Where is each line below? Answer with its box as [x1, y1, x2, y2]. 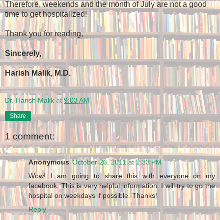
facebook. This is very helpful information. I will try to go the [28, 181, 215, 190]
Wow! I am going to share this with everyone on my [28, 171, 215, 180]
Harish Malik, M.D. [5, 69, 71, 78]
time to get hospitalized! [5, 10, 87, 19]
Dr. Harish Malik [5, 96, 54, 104]
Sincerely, [5, 49, 41, 58]
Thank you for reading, [5, 29, 83, 38]
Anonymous [28, 158, 69, 166]
